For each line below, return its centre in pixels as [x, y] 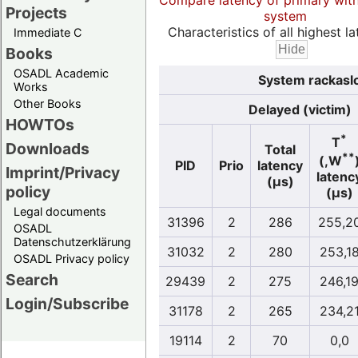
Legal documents [60, 212]
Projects [36, 13]
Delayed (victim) [300, 110]
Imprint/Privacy [63, 173]
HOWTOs [40, 125]
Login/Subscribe [67, 304]
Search [32, 280]
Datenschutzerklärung [72, 242]
